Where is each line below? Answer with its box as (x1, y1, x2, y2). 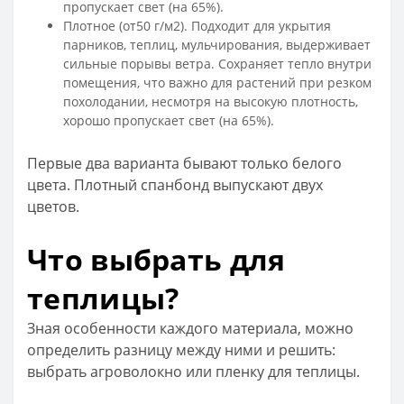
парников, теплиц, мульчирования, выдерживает (63, 35, 371, 53)
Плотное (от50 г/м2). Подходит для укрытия (63, 16, 331, 34)
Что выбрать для (27, 239, 286, 279)
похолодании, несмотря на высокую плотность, (63, 92, 358, 110)
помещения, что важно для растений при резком (63, 73, 372, 91)
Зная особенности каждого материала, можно (27, 317, 353, 338)
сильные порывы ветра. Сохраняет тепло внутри (63, 54, 372, 72)
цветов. (27, 196, 79, 216)
